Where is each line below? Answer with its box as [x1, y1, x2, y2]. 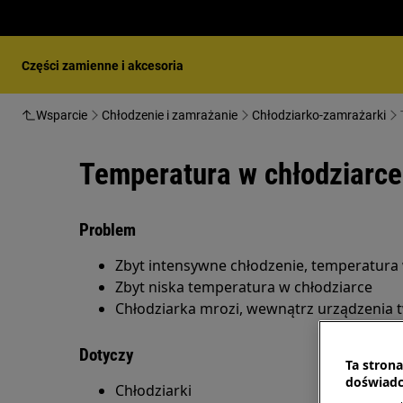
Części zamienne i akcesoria [22, 58, 184, 73]
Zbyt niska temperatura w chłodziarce [115, 277, 372, 297]
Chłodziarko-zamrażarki [252, 108, 386, 122]
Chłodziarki [115, 381, 192, 400]
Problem [79, 219, 136, 240]
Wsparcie [36, 108, 87, 122]
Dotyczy [79, 345, 133, 365]
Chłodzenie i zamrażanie [102, 108, 237, 122]
